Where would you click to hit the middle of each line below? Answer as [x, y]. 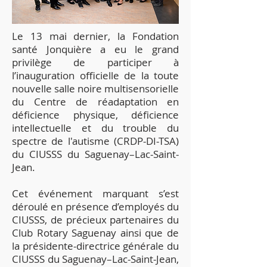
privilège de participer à [95, 62]
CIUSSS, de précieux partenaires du [95, 220]
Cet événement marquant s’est [95, 193]
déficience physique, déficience [95, 115]
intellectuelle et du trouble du [95, 128]
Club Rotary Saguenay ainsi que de [95, 233]
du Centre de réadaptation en [95, 102]
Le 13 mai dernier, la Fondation [95, 36]
